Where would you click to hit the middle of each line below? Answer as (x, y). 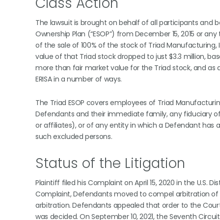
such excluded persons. (74, 137)
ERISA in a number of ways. (79, 79)
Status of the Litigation (110, 163)
